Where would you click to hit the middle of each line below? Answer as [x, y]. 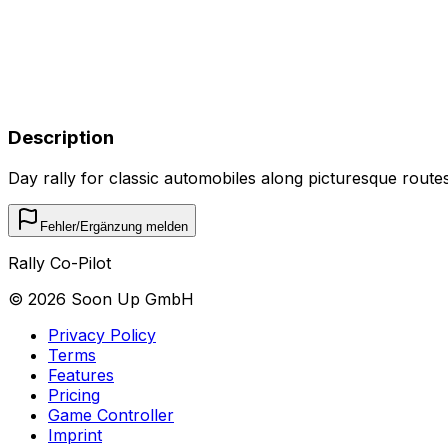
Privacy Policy [102, 334]
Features [81, 374]
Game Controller [111, 414]
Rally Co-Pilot [59, 262]
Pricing [74, 394]
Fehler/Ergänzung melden [114, 226]
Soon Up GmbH [130, 298]
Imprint [75, 434]
